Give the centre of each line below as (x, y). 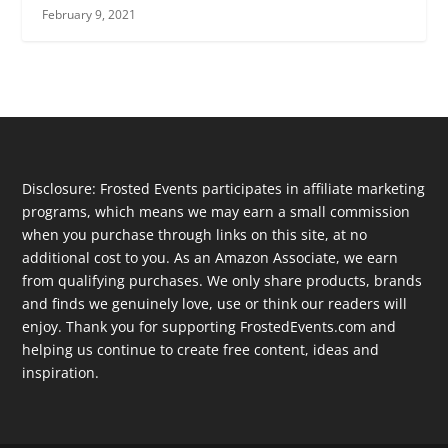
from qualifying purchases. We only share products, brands (222, 281)
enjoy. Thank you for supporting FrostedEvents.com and (209, 327)
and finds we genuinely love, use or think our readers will (215, 304)
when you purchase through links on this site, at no (195, 235)
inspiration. (61, 373)
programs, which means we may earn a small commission (216, 212)
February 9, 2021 (89, 15)
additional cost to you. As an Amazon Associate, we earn (210, 258)
